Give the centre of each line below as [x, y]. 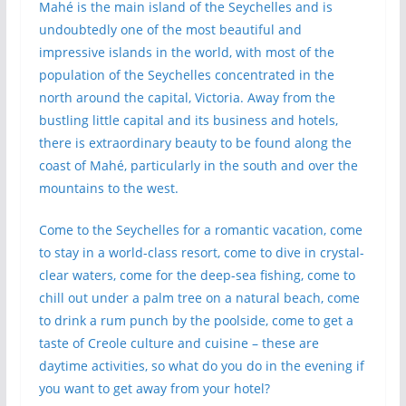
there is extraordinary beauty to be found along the [195, 143]
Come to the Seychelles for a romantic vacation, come [200, 230]
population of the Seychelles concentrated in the [186, 75]
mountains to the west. [108, 188]
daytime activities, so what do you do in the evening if [201, 366]
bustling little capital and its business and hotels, [188, 120]
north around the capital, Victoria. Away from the [187, 97]
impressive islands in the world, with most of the [186, 52]
